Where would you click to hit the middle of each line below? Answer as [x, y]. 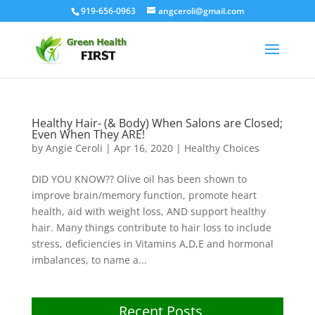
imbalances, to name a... [89, 260]
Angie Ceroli [74, 148]
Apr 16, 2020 [143, 148]
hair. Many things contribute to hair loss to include [151, 227]
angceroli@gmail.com [201, 11]
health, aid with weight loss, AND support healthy [148, 211]
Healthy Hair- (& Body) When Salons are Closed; [157, 123]
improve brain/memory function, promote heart [144, 195]
